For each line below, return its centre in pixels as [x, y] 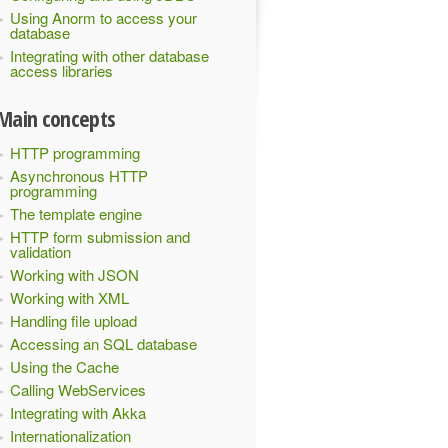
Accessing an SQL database [103, 343]
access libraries [61, 70]
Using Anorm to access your [103, 17]
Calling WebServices [78, 389]
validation [40, 251]
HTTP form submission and [100, 236]
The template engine [76, 213]
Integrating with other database [109, 55]
